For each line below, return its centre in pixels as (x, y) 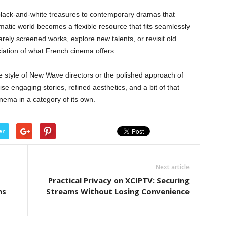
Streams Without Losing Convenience (118, 191)
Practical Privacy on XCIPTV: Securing (119, 180)
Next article (172, 167)
